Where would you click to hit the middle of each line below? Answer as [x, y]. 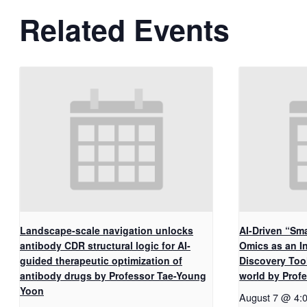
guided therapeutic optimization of [101, 260]
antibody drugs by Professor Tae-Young [113, 275]
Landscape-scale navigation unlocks [107, 230]
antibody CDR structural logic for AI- [105, 245]
